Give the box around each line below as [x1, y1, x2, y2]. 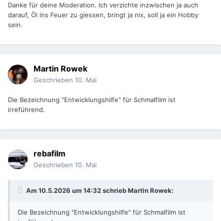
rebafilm [34, 148, 66, 159]
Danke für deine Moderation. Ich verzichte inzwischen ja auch [8, 1, 198, 9]
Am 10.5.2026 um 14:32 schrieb [26, 186, 128, 195]
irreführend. [8, 106, 45, 114]
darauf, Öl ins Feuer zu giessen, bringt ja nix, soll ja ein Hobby [8, 11, 198, 19]
